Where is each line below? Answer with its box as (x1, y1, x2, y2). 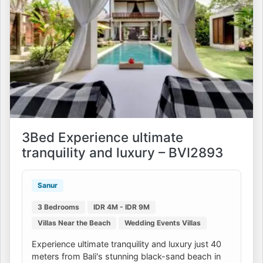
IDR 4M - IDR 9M (93, 202, 150, 211)
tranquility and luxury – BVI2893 (22, 144, 223, 160)
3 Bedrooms (38, 202, 79, 211)
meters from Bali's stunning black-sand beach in (32, 251, 221, 261)
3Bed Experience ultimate (22, 129, 183, 145)
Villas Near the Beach (38, 218, 110, 227)
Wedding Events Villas (124, 218, 201, 227)
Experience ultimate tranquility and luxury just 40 (32, 238, 221, 249)
